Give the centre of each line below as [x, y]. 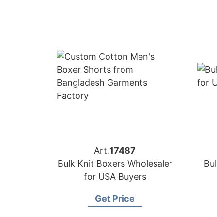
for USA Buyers [115, 177]
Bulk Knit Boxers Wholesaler [115, 163]
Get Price [115, 198]
